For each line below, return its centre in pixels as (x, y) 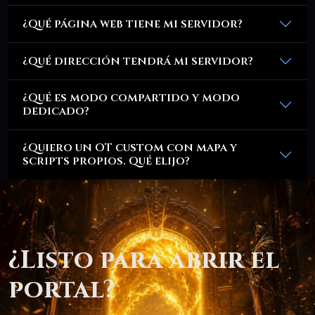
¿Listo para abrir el (144, 261)
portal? (62, 290)
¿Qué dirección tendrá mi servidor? (138, 61)
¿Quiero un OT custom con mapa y (130, 148)
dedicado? (56, 111)
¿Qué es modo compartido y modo (131, 98)
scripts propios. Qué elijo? (106, 161)
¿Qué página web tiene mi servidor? (133, 24)
